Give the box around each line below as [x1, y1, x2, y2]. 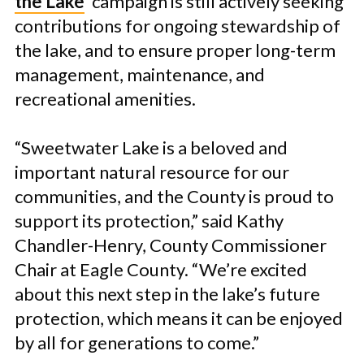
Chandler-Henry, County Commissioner [15, 234, 327, 256]
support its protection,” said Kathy [15, 210, 284, 232]
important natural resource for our [15, 161, 289, 183]
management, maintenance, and [15, 63, 265, 85]
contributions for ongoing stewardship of [15, 15, 340, 37]
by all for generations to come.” [15, 331, 259, 353]
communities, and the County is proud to [15, 185, 334, 207]
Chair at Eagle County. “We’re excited [15, 258, 307, 280]
